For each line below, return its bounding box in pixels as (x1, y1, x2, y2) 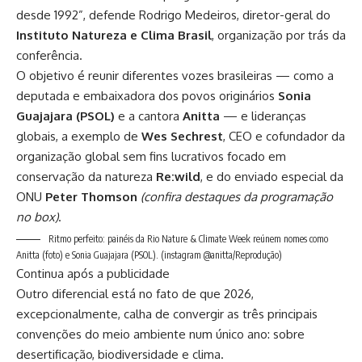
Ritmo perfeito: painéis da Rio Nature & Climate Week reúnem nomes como (46, 233, 328, 246)
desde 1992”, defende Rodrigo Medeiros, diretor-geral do (16, 7, 330, 23)
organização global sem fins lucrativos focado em (16, 149, 286, 165)
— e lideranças (220, 108, 306, 124)
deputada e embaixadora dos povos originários (16, 88, 278, 104)
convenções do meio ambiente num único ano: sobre (16, 326, 305, 343)
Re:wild (156, 169, 200, 185)
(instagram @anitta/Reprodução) (161, 249, 282, 262)
